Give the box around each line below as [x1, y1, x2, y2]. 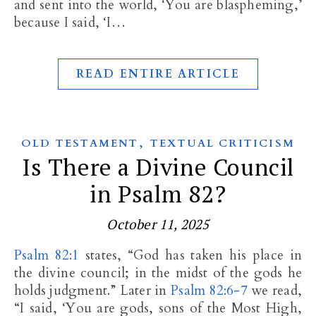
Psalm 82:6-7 [171, 281, 248, 300]
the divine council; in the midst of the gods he [14, 264, 302, 282]
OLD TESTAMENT [20, 136, 139, 150]
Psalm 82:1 [22, 246, 80, 265]
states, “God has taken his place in [79, 246, 302, 265]
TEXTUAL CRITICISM [150, 136, 295, 150]
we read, [247, 281, 303, 300]
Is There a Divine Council [21, 152, 294, 182]
